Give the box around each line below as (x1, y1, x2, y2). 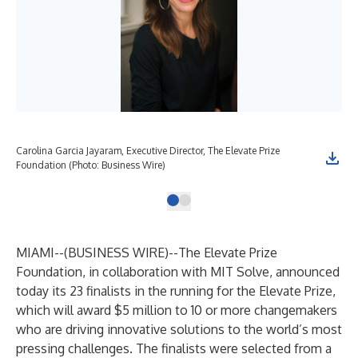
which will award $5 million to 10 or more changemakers (16, 302, 337, 318)
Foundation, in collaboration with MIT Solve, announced (16, 264, 340, 280)
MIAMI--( (16, 245, 68, 261)
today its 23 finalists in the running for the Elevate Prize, (16, 283, 336, 299)
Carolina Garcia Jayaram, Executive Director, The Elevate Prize (16, 145, 280, 157)
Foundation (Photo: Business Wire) (16, 159, 165, 171)
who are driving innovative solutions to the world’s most (16, 321, 342, 337)
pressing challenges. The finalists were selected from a (16, 340, 332, 356)
